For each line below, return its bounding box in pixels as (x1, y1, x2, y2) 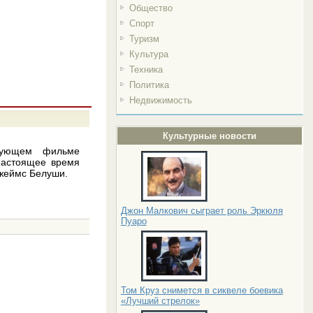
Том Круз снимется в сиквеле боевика (120, 285, 283, 296)
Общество (129, 3, 173, 13)
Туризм (129, 34, 159, 44)
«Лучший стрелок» (120, 296, 200, 306)
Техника (129, 64, 163, 75)
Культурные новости (163, 131, 257, 141)
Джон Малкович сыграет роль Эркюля (120, 205, 283, 216)
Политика (129, 80, 169, 90)
